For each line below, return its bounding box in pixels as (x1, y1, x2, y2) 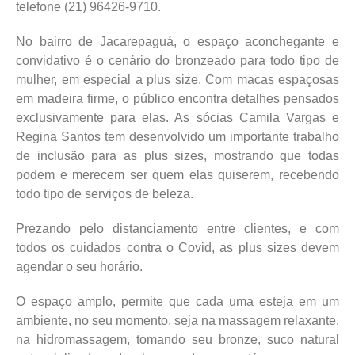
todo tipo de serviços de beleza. (16, 186, 193, 200)
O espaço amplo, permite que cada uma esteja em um (16, 294, 339, 308)
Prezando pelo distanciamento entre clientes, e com (16, 221, 339, 235)
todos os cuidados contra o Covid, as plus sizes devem (16, 240, 339, 254)
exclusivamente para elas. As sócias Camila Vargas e (16, 110, 339, 124)
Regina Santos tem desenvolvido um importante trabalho (16, 129, 339, 143)
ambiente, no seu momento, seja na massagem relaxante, (16, 313, 339, 327)
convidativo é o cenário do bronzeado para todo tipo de (16, 53, 339, 67)
